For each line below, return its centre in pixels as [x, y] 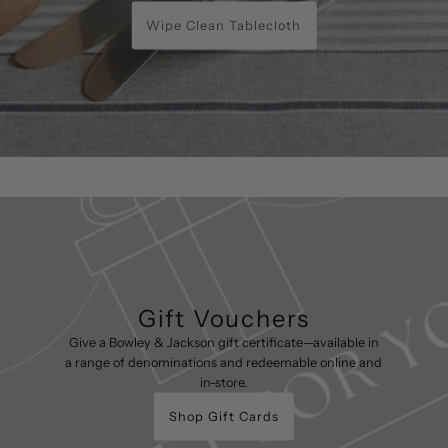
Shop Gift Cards [223, 416]
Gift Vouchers [224, 318]
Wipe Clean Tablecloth [224, 25]
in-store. [224, 382]
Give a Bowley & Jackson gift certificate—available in [223, 342]
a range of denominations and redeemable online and [224, 362]
